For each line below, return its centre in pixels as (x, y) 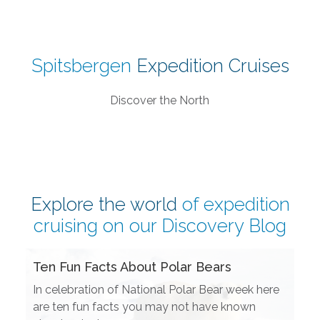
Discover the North (160, 100)
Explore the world (104, 204)
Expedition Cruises (210, 66)
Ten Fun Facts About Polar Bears (132, 266)
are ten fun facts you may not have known (144, 306)
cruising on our (97, 225)
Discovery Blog (224, 225)
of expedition (236, 204)
